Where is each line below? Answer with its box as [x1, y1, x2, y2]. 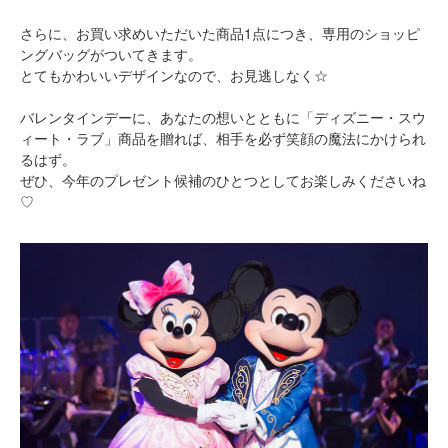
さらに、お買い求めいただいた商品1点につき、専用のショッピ [20, 23, 420, 44]
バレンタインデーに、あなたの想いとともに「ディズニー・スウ [20, 107, 426, 128]
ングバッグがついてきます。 [20, 44, 202, 65]
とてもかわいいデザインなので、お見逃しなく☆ [20, 65, 328, 86]
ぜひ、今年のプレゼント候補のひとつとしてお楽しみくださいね [20, 170, 426, 191]
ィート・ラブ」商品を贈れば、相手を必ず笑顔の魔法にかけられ [20, 128, 426, 149]
